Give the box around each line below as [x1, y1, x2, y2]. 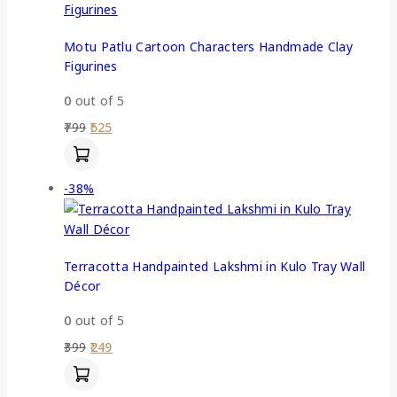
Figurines [64, 57, 118, 74]
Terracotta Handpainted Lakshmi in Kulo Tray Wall [64, 258, 366, 275]
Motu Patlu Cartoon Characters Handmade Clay [64, 37, 353, 55]
